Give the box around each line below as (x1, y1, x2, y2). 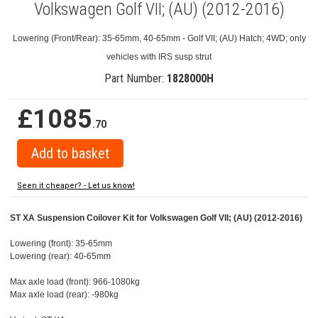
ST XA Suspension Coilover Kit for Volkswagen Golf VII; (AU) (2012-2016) (10, 212, 302, 223)
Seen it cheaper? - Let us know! (17, 180, 135, 190)
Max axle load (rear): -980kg (10, 289, 119, 300)
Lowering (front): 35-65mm (10, 238, 112, 248)
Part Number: (104, 71, 167, 85)
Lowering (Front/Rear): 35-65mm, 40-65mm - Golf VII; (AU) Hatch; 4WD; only (12, 33, 306, 43)
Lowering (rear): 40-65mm (10, 251, 111, 261)
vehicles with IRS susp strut (106, 51, 212, 62)
